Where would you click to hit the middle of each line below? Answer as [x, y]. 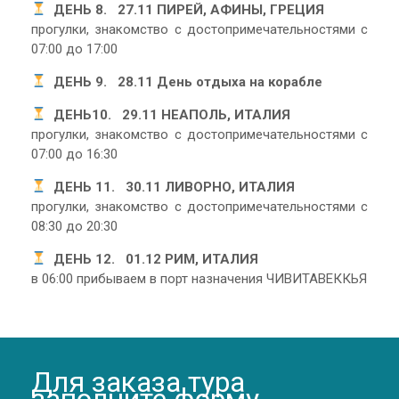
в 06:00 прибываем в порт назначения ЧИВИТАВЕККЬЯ [199, 278]
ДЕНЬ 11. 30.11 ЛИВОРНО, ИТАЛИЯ [171, 187]
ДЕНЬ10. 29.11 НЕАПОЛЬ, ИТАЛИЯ [169, 114]
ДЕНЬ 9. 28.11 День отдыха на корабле [185, 81]
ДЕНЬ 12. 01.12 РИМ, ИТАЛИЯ [153, 259]
